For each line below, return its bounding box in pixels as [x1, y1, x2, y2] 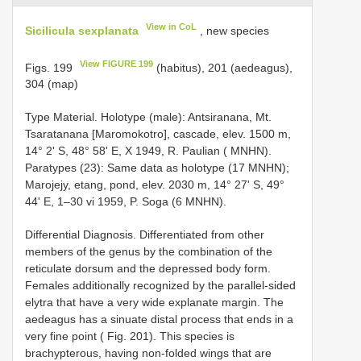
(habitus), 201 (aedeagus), [153, 60, 293, 74]
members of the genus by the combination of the [25, 245, 272, 259]
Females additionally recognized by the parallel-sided [25, 279, 296, 293]
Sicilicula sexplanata [25, 23, 139, 37]
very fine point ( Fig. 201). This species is [25, 330, 234, 343]
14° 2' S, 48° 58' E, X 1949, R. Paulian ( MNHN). [25, 144, 272, 158]
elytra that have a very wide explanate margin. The [25, 296, 284, 309]
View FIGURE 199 [80, 58, 154, 68]
